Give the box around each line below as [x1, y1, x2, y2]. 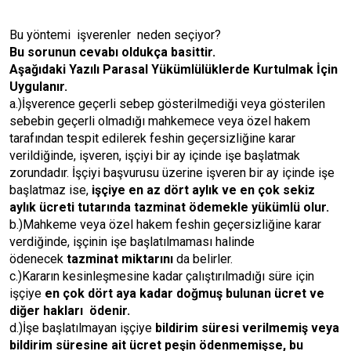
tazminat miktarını [67, 251, 173, 266]
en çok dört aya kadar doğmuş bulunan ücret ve [45, 286, 324, 301]
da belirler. [173, 251, 236, 266]
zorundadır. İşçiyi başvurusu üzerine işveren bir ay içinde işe [9, 165, 335, 180]
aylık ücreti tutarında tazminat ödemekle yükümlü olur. [9, 200, 332, 215]
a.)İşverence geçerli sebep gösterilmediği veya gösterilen [9, 96, 325, 111]
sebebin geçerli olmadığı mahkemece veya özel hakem [9, 114, 310, 128]
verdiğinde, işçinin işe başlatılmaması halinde [9, 234, 255, 249]
